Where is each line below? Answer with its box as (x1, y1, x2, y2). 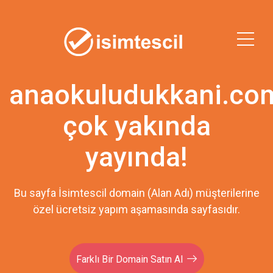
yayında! (85, 141, 188, 173)
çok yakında (62, 110, 211, 142)
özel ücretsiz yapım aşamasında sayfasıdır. (33, 203, 240, 216)
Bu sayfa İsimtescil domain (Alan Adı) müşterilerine (13, 186, 260, 199)
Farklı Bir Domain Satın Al (76, 253, 183, 265)
